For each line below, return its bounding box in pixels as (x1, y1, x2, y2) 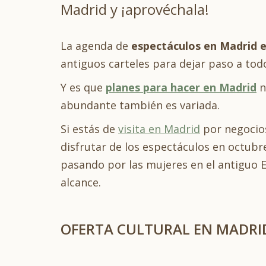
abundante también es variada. (61, 98, 220, 112)
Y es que (61, 80, 106, 94)
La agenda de (61, 39, 128, 53)
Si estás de (61, 122, 118, 136)
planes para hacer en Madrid (106, 80, 256, 94)
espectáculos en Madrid (128, 39, 257, 53)
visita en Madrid (118, 122, 200, 136)
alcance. (61, 175, 101, 189)
